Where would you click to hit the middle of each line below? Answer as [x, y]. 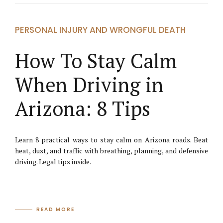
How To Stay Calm [96, 60]
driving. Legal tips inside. [53, 161]
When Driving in [89, 84]
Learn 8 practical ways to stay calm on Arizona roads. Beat [111, 139]
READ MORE [56, 210]
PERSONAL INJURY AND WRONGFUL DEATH [100, 30]
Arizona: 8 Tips [83, 108]
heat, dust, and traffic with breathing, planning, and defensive [111, 150]
